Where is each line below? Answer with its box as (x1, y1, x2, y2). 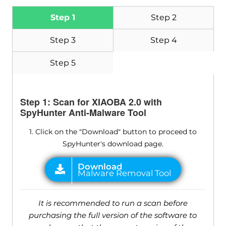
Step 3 (49, 35, 76, 45)
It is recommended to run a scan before (38, 198, 188, 208)
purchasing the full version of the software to (29, 210, 197, 220)
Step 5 (49, 58, 76, 68)
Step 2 (150, 13, 177, 23)
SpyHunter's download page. (62, 139, 163, 149)
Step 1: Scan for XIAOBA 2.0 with (20, 95, 162, 109)
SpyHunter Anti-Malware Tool (20, 106, 146, 120)
